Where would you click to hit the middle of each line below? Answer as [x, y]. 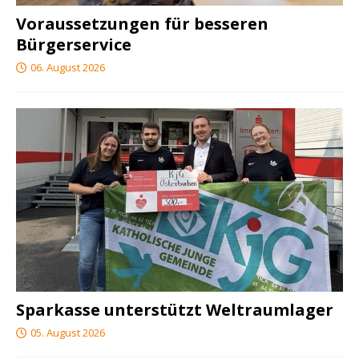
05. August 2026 [68, 332]
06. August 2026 [68, 67]
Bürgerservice [74, 44]
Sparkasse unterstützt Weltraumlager [175, 309]
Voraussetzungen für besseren [142, 23]
